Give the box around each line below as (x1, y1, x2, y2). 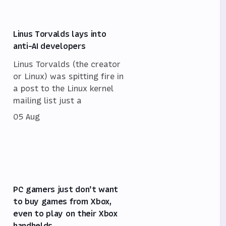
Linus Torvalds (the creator (13, 58, 121, 70)
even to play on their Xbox (13, 207, 118, 219)
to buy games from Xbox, (13, 195, 111, 207)
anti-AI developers (13, 40, 86, 51)
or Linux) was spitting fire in (13, 70, 124, 82)
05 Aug (13, 110, 40, 122)
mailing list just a (13, 94, 82, 106)
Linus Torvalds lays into (13, 28, 106, 39)
